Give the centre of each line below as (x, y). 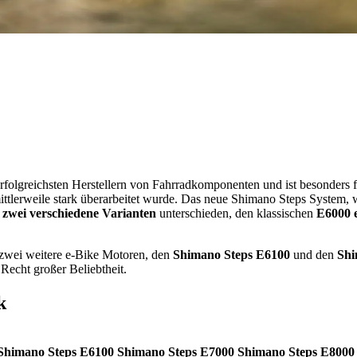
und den (314, 254)
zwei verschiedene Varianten (79, 213)
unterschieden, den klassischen (236, 213)
